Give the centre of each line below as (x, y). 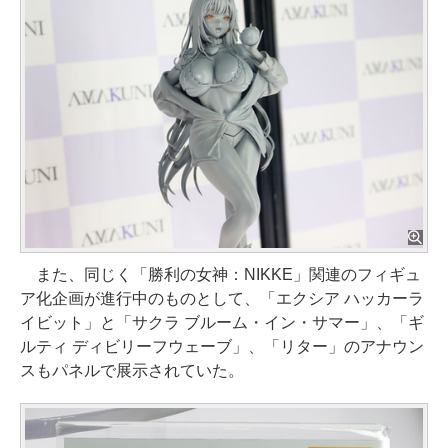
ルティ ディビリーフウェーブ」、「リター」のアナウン (222, 346)
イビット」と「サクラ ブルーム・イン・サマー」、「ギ (222, 322)
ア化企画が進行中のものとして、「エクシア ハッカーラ (222, 298)
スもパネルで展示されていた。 (132, 370)
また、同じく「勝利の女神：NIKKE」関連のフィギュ (220, 274)
